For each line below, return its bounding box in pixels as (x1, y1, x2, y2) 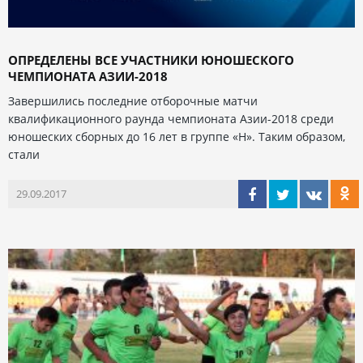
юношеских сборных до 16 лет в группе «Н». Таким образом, (8, 129, 345, 144)
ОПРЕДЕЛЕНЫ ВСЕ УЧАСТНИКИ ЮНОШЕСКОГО (8, 52, 294, 68)
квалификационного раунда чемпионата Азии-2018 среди (8, 111, 334, 126)
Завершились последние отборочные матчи (8, 93, 258, 109)
